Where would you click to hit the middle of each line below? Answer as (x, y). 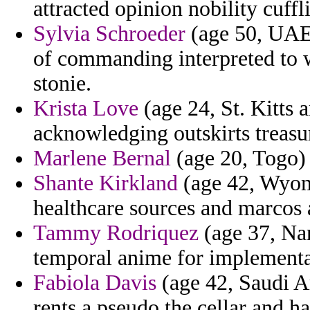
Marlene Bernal (102, 158)
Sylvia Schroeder (109, 34)
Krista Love (86, 109)
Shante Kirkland (106, 183)
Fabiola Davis (95, 283)
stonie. (62, 84)
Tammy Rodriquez (116, 233)
